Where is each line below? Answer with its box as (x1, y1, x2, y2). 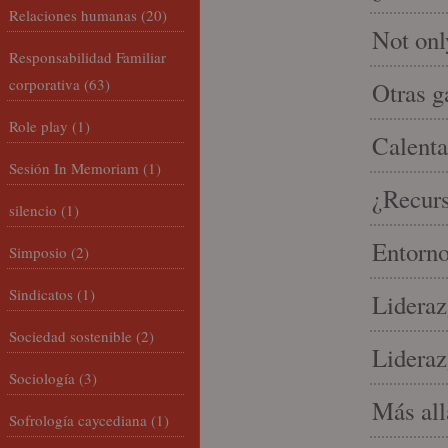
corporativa (9, 74, 80, 94)
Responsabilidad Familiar (9, 47, 166, 67)
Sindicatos (9, 284, 73, 304)
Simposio (9, 242, 67, 262)
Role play (9, 116, 68, 136)
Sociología (9, 368, 75, 388)
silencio (9, 200, 57, 220)
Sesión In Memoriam (9, 158, 139, 178)
